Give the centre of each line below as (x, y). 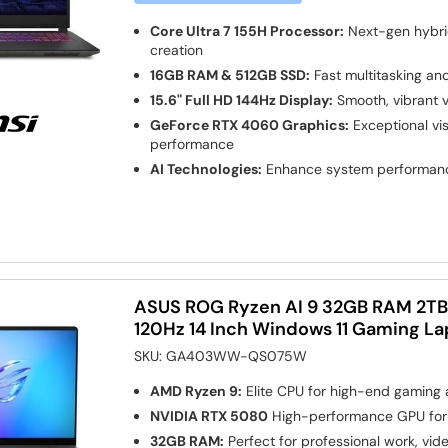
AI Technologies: (206, 168)
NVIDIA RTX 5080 (209, 415)
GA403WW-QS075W (237, 355)
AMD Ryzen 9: (196, 390)
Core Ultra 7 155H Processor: (247, 30)
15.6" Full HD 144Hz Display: (242, 99)
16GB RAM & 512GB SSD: (230, 74)
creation (177, 49)
